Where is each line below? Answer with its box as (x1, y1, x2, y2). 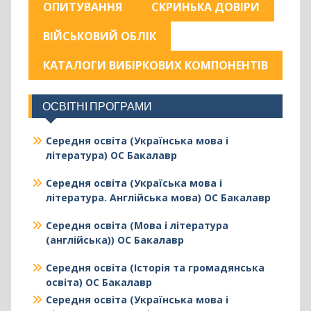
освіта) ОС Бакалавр (45, 276, 152, 289)
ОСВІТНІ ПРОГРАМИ (42, 99, 152, 113)
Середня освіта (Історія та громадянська (45, 261, 264, 274)
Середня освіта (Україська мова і (45, 176, 222, 190)
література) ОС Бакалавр (45, 149, 177, 162)
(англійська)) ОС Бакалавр (45, 233, 184, 246)
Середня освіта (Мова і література (45, 219, 228, 232)
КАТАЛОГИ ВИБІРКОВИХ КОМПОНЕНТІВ (42, 58, 268, 73)
